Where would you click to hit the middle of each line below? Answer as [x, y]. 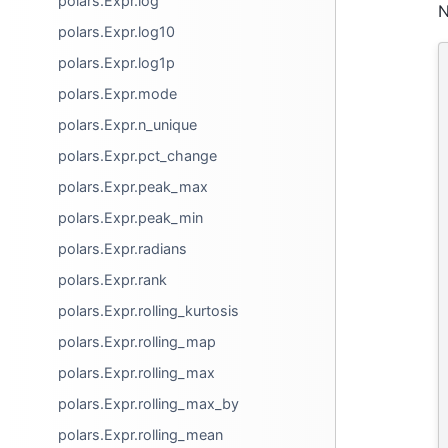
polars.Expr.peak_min [131, 217]
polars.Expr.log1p [117, 62]
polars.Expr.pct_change [138, 155]
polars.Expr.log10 [117, 31]
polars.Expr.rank [113, 279]
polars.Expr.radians [123, 248]
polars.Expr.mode [118, 93]
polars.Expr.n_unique [128, 124]
